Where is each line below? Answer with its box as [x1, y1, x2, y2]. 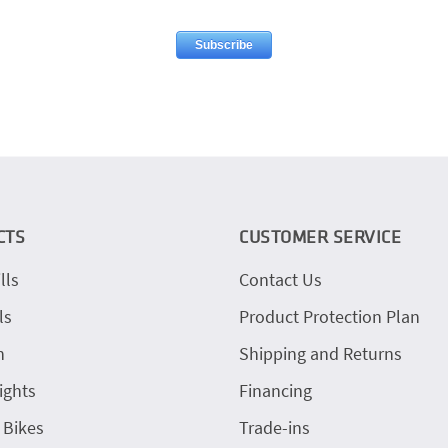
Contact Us [239, 268, 322, 292]
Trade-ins [239, 416, 310, 440]
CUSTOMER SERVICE [239, 225, 401, 249]
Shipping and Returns [239, 342, 402, 366]
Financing [239, 379, 312, 403]
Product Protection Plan [239, 305, 420, 329]
